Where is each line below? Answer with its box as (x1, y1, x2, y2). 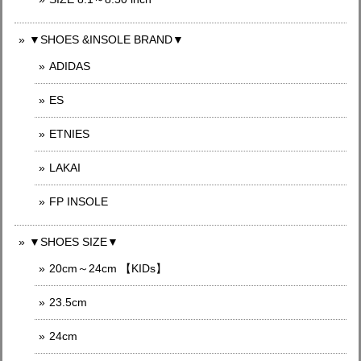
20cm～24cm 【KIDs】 (49, 261, 167, 275)
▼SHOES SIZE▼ (29, 234, 118, 248)
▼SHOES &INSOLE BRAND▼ (29, 32, 184, 46)
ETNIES (49, 127, 89, 140)
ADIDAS (49, 59, 90, 73)
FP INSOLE (49, 194, 108, 208)
